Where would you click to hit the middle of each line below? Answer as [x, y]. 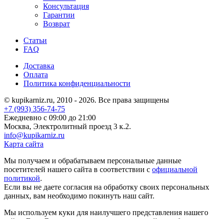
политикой [22, 178]
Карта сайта [24, 144]
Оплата [36, 75]
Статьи [35, 41]
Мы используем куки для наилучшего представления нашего [106, 213]
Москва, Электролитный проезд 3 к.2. [67, 127]
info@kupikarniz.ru [34, 135]
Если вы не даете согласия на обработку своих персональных [107, 187]
